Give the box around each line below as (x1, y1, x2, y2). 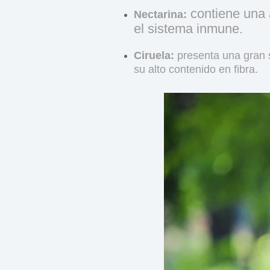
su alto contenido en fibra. (134, 63, 258, 75)
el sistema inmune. (134, 20, 243, 36)
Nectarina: (134, 8, 187, 20)
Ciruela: (134, 49, 174, 61)
